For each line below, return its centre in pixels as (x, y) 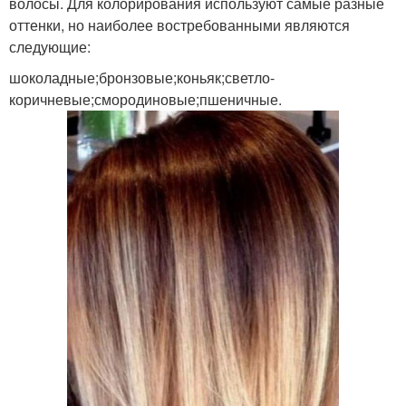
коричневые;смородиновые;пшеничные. (145, 99)
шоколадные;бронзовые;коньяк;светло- (142, 77)
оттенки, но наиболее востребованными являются (179, 24)
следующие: (50, 46)
